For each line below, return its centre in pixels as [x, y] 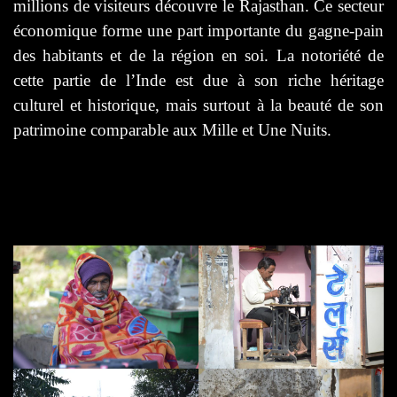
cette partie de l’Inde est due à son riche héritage [198, 80]
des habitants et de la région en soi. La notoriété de [198, 55]
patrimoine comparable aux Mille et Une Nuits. [172, 129]
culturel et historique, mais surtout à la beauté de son [198, 105]
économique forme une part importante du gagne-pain [198, 30]
